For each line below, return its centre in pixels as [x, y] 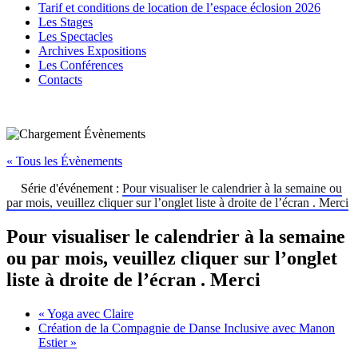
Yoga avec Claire [89, 313]
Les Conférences [81, 65]
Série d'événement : [72, 188]
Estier [54, 342]
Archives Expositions [92, 51]
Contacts [60, 80]
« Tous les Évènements [64, 161]
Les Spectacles [76, 36]
